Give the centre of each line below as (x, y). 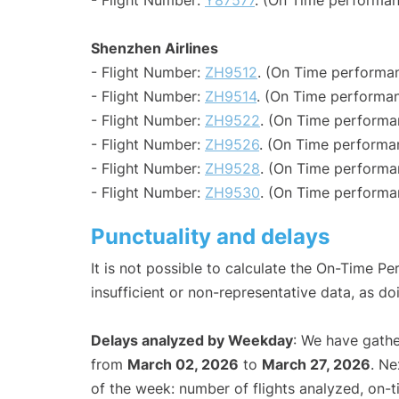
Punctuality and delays (210, 237)
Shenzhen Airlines (155, 49)
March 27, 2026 (316, 365)
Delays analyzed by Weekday (192, 341)
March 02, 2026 (183, 365)
